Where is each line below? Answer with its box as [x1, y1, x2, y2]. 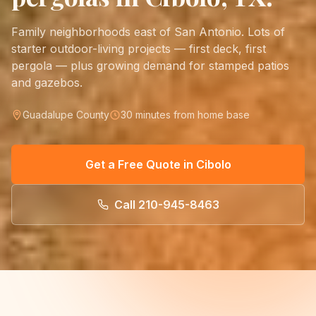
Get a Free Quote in [85, 157, 196, 171]
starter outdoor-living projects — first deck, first [11, 41, 266, 56]
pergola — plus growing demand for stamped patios [11, 58, 289, 73]
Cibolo [195, 157, 231, 171]
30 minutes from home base [121, 108, 250, 121]
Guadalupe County [23, 108, 109, 121]
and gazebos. [11, 75, 83, 90]
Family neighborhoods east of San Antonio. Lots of [11, 24, 285, 39]
